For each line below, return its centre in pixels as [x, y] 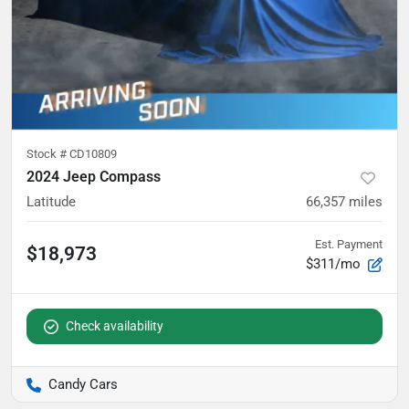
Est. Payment [349, 245]
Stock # [48, 154]
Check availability [115, 326]
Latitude [51, 202]
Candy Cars [83, 385]
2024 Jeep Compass [94, 177]
